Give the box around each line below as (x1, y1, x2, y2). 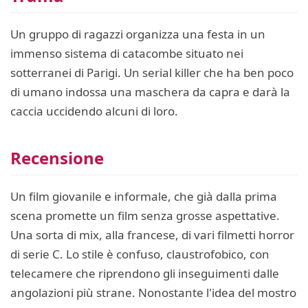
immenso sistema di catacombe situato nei (10, 45, 243, 61)
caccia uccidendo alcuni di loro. (10, 103, 178, 119)
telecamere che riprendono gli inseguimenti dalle (10, 265, 279, 281)
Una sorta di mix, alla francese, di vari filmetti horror (10, 227, 294, 243)
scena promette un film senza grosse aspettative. (10, 208, 280, 223)
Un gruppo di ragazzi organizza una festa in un (10, 26, 265, 42)
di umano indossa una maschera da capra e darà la (10, 84, 290, 100)
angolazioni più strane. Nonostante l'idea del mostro (10, 285, 296, 300)
